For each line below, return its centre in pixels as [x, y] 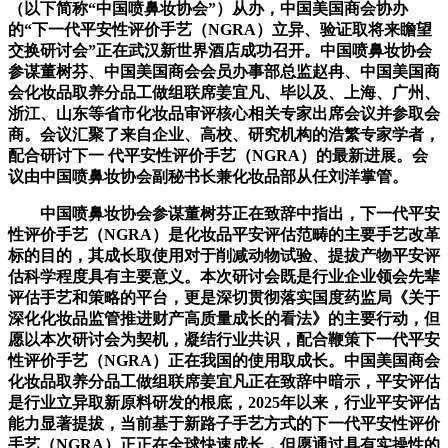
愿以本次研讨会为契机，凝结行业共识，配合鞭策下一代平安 [224, 340]
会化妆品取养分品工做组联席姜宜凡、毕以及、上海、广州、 [224, 93]
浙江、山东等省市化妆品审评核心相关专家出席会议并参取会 [224, 114]
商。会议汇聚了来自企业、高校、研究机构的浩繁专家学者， [224, 135]
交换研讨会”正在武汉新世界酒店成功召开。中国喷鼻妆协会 [220, 51]
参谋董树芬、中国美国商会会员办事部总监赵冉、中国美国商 [224, 72]
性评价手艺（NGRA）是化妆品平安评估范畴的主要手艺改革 [224, 235]
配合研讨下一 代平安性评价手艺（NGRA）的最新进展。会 [218, 156]
